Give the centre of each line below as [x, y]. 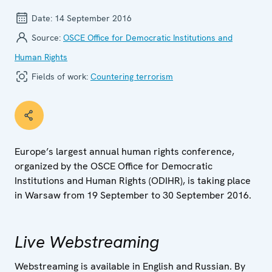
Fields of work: [60, 76]
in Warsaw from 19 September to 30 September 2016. [133, 195]
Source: [46, 37]
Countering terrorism [132, 76]
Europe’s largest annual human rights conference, [124, 151]
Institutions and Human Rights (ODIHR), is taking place [133, 180]
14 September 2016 [93, 18]
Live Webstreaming [87, 241]
